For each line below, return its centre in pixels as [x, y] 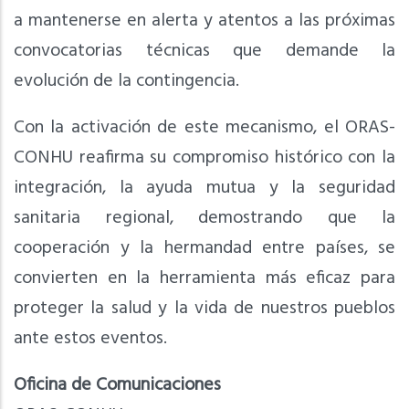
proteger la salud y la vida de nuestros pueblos [204, 309]
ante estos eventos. [90, 339]
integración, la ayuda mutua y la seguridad [204, 189]
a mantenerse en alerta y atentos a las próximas [204, 21]
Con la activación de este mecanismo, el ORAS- [204, 128]
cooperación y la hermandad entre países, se [204, 249]
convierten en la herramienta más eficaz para [204, 279]
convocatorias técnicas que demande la [204, 52]
